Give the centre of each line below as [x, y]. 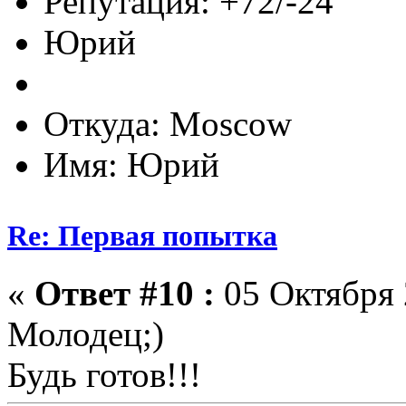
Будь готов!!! [104, 374]
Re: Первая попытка [142, 235]
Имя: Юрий [131, 164]
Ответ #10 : [125, 293]
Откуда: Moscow [168, 123]
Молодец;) [86, 333]
